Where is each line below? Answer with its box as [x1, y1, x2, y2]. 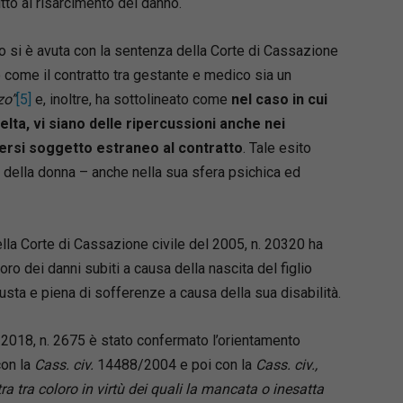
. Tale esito [242, 139, 311, 157]
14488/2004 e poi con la [96, 355, 255, 373]
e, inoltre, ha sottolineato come [31, 90, 231, 108]
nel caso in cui [230, 90, 327, 108]
